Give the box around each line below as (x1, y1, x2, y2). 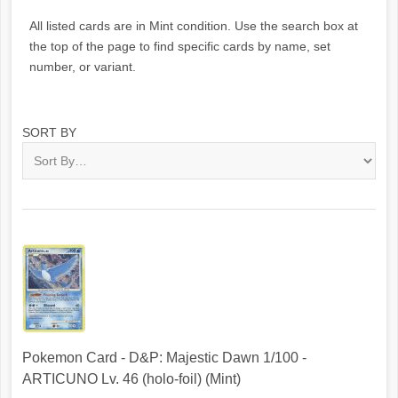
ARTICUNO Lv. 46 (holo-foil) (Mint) (22, 371, 241, 387)
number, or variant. (29, 60, 136, 74)
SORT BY (22, 125, 76, 139)
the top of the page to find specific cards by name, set (29, 39, 330, 53)
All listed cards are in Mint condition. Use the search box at (29, 19, 358, 33)
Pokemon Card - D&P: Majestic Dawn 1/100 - (22, 350, 306, 366)
